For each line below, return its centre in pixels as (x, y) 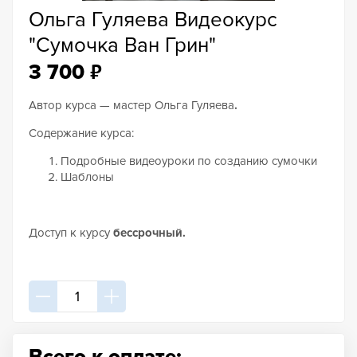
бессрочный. (149, 233)
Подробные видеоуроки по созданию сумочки (189, 161)
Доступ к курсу (71, 233)
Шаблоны (87, 177)
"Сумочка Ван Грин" (122, 45)
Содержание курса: (81, 133)
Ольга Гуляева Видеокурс (153, 20)
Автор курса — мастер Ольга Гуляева (131, 105)
